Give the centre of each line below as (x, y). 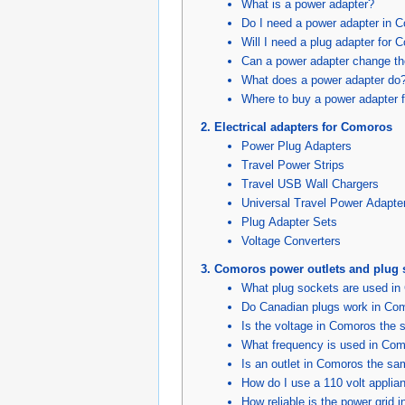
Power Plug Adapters (297, 146)
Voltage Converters (291, 240)
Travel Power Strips (293, 165)
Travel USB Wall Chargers (310, 184)
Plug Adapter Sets (289, 221)
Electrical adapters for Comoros (303, 127)
